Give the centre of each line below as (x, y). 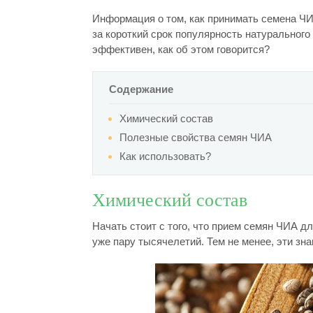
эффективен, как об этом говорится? (181, 49)
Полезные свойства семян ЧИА (196, 137)
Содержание (141, 89)
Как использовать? (166, 156)
